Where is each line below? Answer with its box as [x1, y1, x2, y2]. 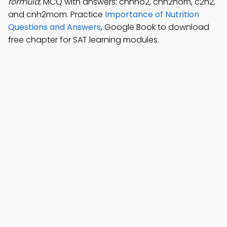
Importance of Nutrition [105, 9, 199, 20]
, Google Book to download [101, 21, 209, 33]
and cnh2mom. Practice [8, 9, 105, 20]
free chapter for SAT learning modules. [8, 34, 159, 46]
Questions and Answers [8, 21, 101, 33]
